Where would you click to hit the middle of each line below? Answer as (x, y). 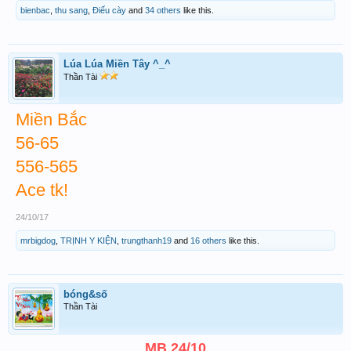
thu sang (71, 10)
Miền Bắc (51, 119)
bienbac (35, 10)
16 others (208, 241)
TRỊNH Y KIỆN (89, 241)
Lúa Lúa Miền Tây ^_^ (117, 64)
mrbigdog (38, 241)
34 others (163, 10)
